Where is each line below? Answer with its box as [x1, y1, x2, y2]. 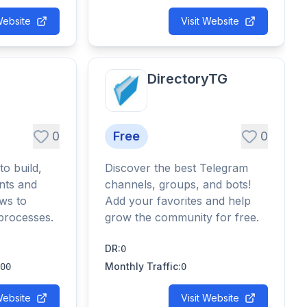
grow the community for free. [105, 210, 259, 224]
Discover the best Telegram [105, 161, 248, 175]
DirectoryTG [147, 71, 228, 87]
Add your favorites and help [105, 194, 251, 208]
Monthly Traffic [105, 260, 178, 272]
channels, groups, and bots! [105, 177, 251, 191]
